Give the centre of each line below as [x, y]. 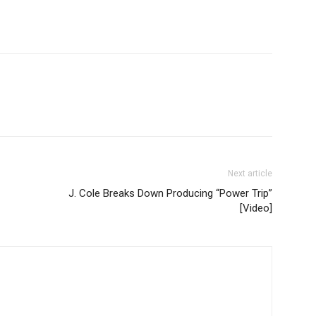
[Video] [256, 208]
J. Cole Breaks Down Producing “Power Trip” [170, 193]
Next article [250, 173]
